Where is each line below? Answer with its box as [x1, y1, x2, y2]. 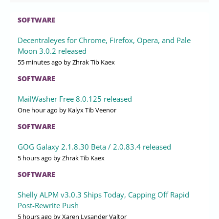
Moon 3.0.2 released [18, 45, 87, 56]
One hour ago [18, 105, 58, 114]
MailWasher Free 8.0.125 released [18, 93, 132, 104]
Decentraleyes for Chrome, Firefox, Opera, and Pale [18, 35, 191, 45]
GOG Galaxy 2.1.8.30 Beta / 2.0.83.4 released [18, 141, 171, 152]
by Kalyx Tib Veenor [58, 105, 116, 114]
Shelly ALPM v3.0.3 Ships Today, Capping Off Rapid [18, 189, 189, 199]
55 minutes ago [18, 57, 62, 66]
